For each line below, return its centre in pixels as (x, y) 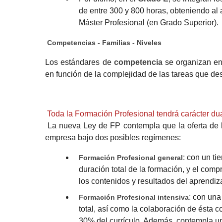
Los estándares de (80, 62)
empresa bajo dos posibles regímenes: (113, 137)
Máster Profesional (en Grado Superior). (148, 22)
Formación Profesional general (131, 157)
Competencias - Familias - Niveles (105, 42)
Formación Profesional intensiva (134, 197)
